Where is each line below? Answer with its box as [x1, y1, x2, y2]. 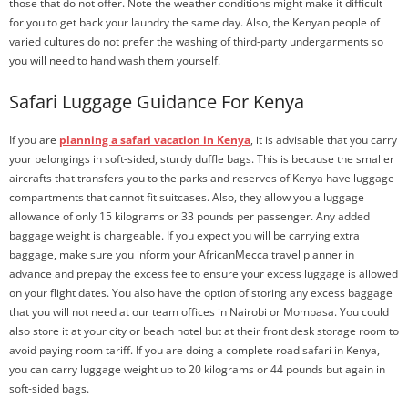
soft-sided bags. [9, 381, 89, 396]
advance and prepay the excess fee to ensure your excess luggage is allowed [9, 266, 398, 281]
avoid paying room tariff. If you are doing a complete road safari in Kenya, [9, 342, 380, 358]
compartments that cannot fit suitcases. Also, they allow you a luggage [9, 189, 364, 205]
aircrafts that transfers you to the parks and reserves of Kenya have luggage [9, 170, 394, 186]
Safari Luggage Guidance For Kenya [9, 89, 304, 114]
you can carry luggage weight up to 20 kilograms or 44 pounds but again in [9, 362, 385, 377]
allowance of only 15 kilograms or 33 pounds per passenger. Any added [9, 209, 370, 224]
